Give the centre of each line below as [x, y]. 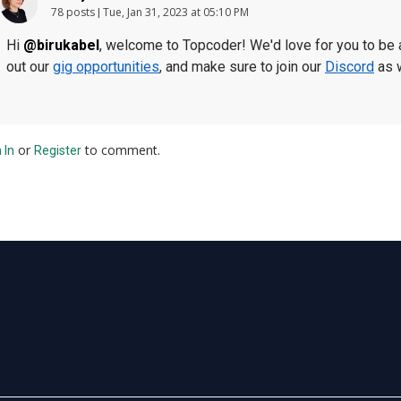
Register [58, 150]
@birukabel [61, 45]
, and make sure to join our [242, 66]
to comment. [121, 149]
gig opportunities [106, 66]
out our [30, 66]
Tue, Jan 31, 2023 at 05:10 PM [176, 12]
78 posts [73, 12]
